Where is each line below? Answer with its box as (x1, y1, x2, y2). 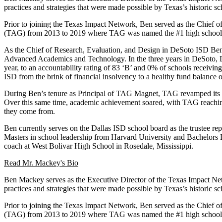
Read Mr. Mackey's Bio (4, 159, 78, 167)
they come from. (4, 107, 55, 116)
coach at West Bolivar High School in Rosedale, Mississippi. (4, 142, 193, 151)
